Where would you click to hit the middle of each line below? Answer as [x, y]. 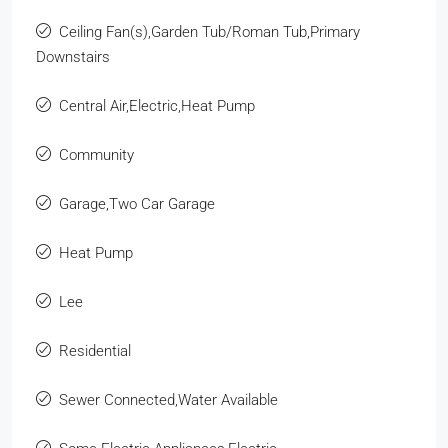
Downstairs [73, 56]
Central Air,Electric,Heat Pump [157, 105]
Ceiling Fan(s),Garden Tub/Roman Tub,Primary [209, 31]
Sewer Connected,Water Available [168, 399]
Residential [95, 350]
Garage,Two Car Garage [137, 203]
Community [96, 154]
